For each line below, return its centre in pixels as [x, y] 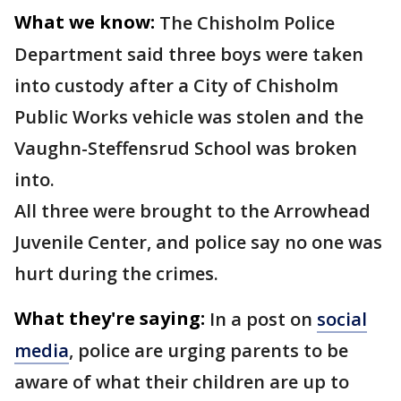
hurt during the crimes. [116, 273]
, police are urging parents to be [209, 350]
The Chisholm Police [247, 23]
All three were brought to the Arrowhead [192, 211]
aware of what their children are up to [182, 382]
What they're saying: [110, 318]
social [342, 319]
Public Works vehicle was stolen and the [189, 117]
